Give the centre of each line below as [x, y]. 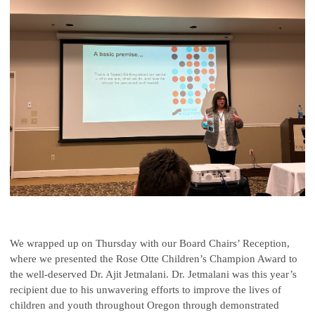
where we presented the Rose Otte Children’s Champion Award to [154, 258]
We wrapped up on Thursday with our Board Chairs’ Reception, [150, 243]
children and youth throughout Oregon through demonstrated [144, 305]
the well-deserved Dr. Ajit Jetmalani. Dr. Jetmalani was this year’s [153, 274]
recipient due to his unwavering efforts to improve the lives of [146, 289]
